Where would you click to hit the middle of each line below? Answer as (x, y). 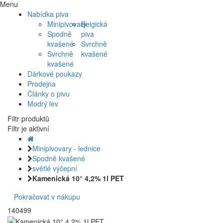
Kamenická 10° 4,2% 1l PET (78, 178)
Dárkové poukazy (55, 74)
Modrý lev (43, 104)
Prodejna (42, 84)
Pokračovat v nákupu (47, 197)
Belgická (94, 24)
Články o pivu (49, 94)
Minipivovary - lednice (66, 149)
